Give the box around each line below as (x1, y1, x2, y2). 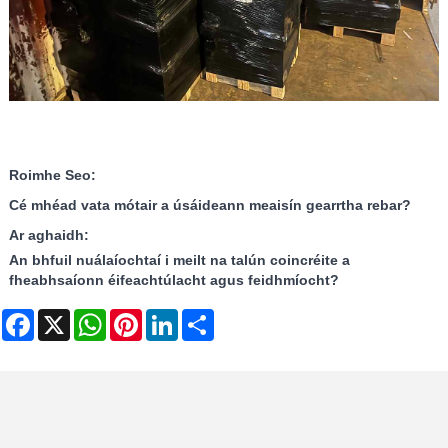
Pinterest (142, 308, 198, 325)
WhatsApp (106, 308, 171, 325)
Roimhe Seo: (8, 167, 96, 184)
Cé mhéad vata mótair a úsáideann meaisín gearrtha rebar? (8, 197, 411, 214)
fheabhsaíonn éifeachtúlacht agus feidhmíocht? (8, 272, 339, 289)
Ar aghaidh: (8, 227, 89, 244)
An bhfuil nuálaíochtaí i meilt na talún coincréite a (8, 252, 350, 269)
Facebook (34, 308, 97, 325)
